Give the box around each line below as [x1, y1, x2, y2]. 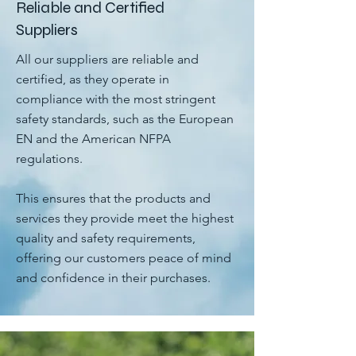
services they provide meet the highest [16, 211, 234, 226]
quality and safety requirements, [16, 230, 195, 246]
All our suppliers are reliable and [16, 52, 199, 67]
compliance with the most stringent [16, 91, 215, 106]
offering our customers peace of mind [16, 250, 231, 265]
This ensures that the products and [16, 191, 211, 206]
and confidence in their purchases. [16, 270, 211, 285]
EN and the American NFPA [16, 131, 171, 146]
